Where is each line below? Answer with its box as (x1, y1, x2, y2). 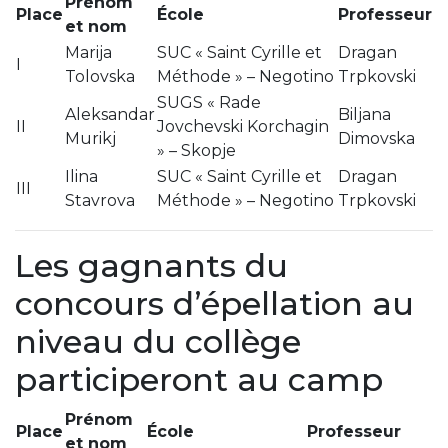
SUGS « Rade (157, 92, 261, 112)
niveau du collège (15, 321, 301, 361)
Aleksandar (65, 104, 155, 124)
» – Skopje (157, 140, 236, 160)
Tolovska (65, 66, 135, 86)
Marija (65, 42, 112, 62)
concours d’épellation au (15, 283, 414, 323)
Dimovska (338, 128, 415, 148)
